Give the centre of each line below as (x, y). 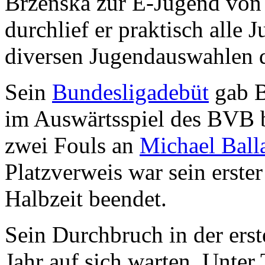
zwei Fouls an (72, 145)
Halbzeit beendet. (86, 198)
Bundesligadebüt (130, 92)
